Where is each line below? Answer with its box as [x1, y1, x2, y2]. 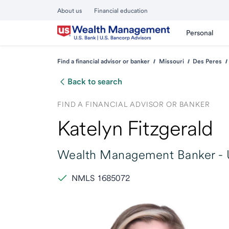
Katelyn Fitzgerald [57, 116, 213, 141]
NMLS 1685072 [72, 173, 130, 183]
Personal [186, 29, 213, 37]
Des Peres [193, 58, 222, 65]
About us [57, 7, 82, 14]
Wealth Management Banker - [57, 147, 223, 162]
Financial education [94, 7, 148, 14]
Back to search [67, 77, 122, 86]
